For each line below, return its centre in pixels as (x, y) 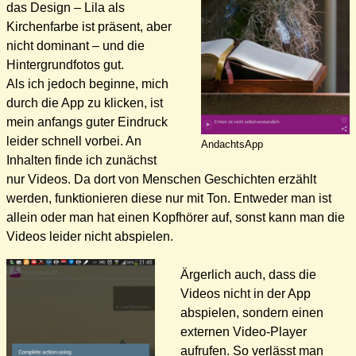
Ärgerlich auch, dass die (248, 274)
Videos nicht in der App (246, 293)
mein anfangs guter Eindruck (87, 122)
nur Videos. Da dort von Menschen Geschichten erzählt (161, 179)
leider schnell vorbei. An (74, 141)
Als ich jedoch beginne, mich (87, 83)
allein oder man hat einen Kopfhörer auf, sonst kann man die (176, 217)
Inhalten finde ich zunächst (81, 160)
